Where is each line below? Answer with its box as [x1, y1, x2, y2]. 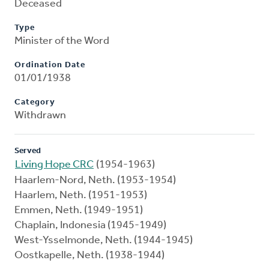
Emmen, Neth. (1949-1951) [14, 205, 143, 217]
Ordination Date [14, 61, 85, 70]
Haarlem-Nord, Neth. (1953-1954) [14, 175, 176, 187]
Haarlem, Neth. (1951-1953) [14, 190, 147, 202]
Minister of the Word [14, 35, 109, 47]
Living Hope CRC [15, 159, 94, 171]
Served [14, 147, 41, 156]
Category [14, 98, 55, 107]
